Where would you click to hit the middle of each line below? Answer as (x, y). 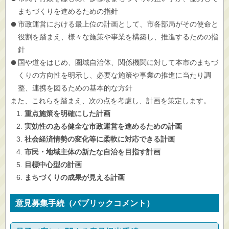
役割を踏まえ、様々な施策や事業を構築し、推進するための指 (118, 37)
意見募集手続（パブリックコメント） (85, 203)
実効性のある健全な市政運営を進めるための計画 (103, 126)
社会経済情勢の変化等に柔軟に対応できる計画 (100, 139)
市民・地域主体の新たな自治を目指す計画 (93, 152)
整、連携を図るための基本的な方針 (75, 88)
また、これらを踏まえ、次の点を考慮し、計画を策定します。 (110, 101)
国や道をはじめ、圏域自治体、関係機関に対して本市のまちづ (118, 62)
